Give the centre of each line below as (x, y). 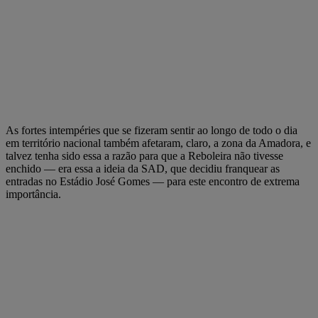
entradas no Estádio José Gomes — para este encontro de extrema (153, 181)
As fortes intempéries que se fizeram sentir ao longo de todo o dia (152, 130)
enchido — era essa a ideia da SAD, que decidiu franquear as (143, 168)
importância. (33, 194)
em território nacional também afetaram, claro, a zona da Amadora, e (158, 143)
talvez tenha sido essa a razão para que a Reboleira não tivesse (144, 155)
